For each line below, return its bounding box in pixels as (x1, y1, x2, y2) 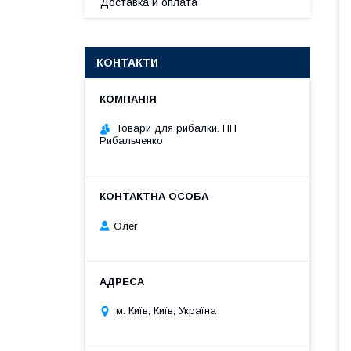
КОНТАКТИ (96, 56, 158, 69)
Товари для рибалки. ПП (116, 122, 237, 134)
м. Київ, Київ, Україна (116, 305, 216, 317)
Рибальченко (100, 135, 163, 147)
